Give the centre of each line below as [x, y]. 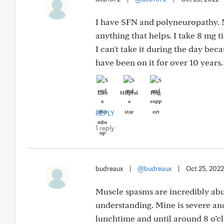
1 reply [105, 128]
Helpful [129, 92]
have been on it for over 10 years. [159, 62]
